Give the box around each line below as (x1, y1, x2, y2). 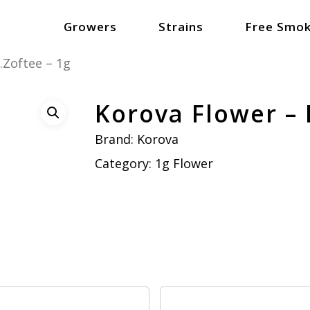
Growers (64, 19, 117, 35)
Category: (94, 154, 155, 172)
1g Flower (154, 154, 213, 172)
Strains (158, 19, 203, 35)
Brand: (94, 130, 137, 147)
